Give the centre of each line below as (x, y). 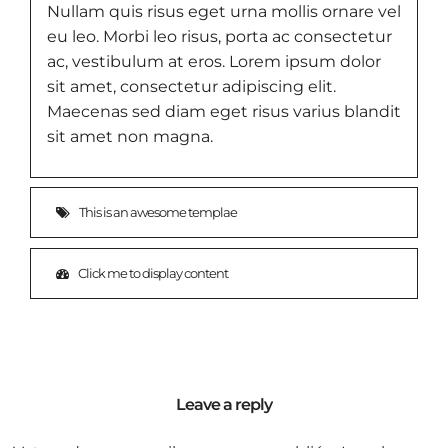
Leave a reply (224, 404)
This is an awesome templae (157, 211)
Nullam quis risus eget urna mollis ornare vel (224, 12)
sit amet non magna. (130, 137)
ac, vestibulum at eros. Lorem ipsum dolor (214, 62)
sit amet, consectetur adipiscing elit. (191, 87)
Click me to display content (152, 272)
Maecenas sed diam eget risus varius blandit (224, 112)
